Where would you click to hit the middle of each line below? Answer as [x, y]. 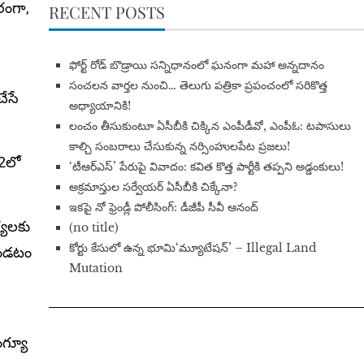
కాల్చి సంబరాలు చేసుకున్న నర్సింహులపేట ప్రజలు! [179, 147]
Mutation [95, 269]
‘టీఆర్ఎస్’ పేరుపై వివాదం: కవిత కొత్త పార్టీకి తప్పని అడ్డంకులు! [206, 167]
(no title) [93, 228]
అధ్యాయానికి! [100, 106]
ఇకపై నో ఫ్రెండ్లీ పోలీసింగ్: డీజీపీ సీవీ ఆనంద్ [163, 208]
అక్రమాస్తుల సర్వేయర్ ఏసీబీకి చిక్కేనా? [153, 187]
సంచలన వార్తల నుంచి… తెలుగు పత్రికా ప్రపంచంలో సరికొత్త [198, 86]
